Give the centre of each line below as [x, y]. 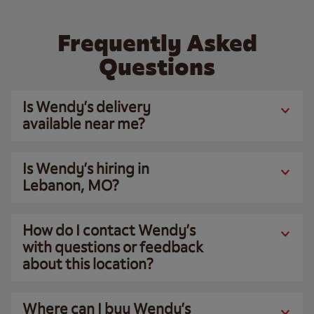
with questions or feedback [113, 247]
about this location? [88, 264]
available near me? [84, 124]
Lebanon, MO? [71, 185]
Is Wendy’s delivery [87, 107]
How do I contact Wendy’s [109, 230]
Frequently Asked [157, 43]
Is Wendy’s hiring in [86, 169]
